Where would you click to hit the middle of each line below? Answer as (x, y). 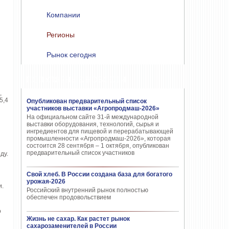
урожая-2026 (46, 181)
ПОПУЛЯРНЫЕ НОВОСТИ (76, 79)
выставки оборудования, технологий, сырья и (93, 124)
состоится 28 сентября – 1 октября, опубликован (98, 146)
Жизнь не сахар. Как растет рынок (78, 219)
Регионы (61, 35)
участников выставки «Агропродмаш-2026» (93, 108)
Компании (63, 15)
